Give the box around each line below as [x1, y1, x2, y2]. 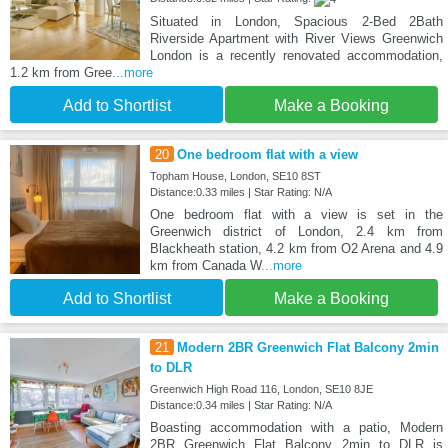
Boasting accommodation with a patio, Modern [149, 419, 443, 435]
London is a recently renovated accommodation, [149, 47, 443, 63]
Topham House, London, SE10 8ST [149, 169, 321, 182]
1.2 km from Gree [10, 64, 112, 80]
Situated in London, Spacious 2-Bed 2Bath [149, 13, 443, 29]
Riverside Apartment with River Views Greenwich [149, 30, 443, 46]
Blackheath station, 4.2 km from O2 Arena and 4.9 [149, 240, 443, 256]
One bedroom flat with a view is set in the [149, 206, 443, 222]
